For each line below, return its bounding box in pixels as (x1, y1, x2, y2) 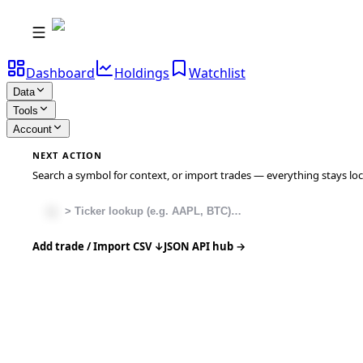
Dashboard (26, 64, 95, 82)
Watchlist (189, 64, 246, 82)
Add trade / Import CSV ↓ (32, 239, 164, 254)
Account (13, 123, 52, 135)
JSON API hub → (164, 239, 246, 254)
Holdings (114, 64, 169, 82)
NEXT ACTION (32, 149, 103, 161)
